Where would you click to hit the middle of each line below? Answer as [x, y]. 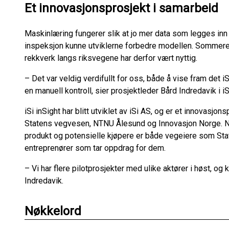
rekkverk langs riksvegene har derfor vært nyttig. [111, 58]
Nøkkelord [53, 211]
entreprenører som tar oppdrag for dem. [95, 148]
